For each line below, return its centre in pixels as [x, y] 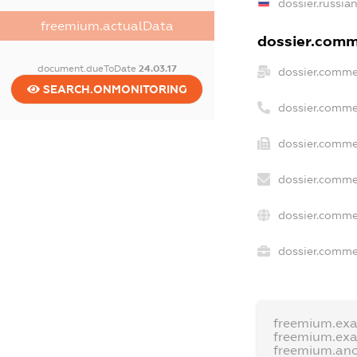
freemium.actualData [107, 25]
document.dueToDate [88, 68]
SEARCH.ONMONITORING [113, 89]
